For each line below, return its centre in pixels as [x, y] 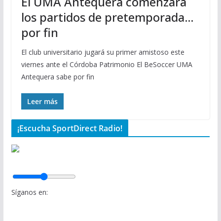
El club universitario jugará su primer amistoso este [103, 52]
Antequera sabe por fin [57, 77]
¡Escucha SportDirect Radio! [70, 128]
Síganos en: [29, 192]
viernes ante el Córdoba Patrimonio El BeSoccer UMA [107, 64]
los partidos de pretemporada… [107, 17]
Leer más [42, 101]
